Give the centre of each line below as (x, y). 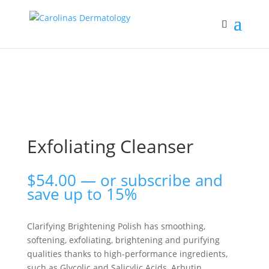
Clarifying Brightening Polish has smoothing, (116, 226)
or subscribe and (159, 180)
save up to (64, 194)
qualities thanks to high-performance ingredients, (127, 254)
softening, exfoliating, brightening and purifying (123, 240)
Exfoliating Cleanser (110, 146)
